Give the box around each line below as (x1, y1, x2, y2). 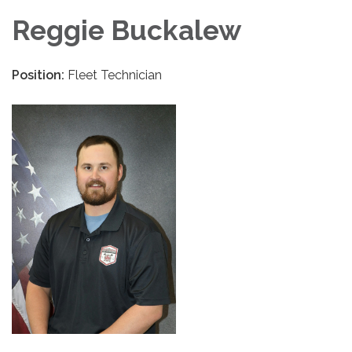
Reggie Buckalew (12, 13, 241, 46)
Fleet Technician (68, 67, 162, 82)
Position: (12, 67, 68, 82)
